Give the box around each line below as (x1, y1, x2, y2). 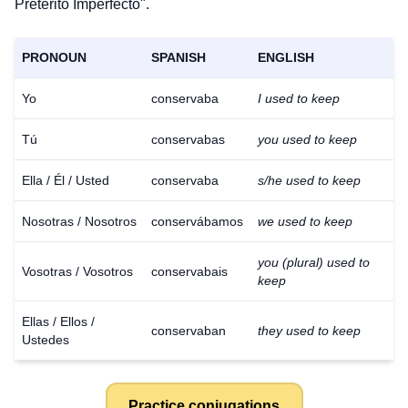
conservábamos (151, 214, 243, 229)
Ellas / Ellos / (22, 314, 95, 329)
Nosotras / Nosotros (22, 214, 137, 229)
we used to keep (258, 214, 352, 229)
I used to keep (258, 91, 340, 106)
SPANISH (151, 50, 206, 65)
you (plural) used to (258, 255, 370, 270)
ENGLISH (258, 50, 314, 65)
